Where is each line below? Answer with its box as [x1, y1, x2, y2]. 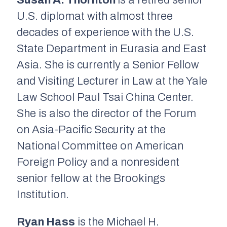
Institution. [17, 188, 69, 201]
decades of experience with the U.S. [17, 26, 194, 39]
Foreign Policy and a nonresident [17, 156, 179, 169]
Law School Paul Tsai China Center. [17, 91, 194, 104]
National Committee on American [17, 140, 183, 153]
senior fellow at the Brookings [17, 172, 165, 185]
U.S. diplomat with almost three [17, 10, 173, 23]
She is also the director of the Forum [17, 107, 196, 120]
